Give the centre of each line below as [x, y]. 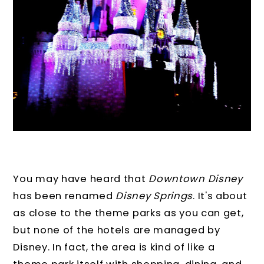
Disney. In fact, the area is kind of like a [114, 247]
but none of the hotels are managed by [117, 230]
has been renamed [65, 196]
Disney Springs [154, 196]
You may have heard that [81, 179]
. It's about [220, 196]
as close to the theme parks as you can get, [128, 213]
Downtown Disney [196, 179]
